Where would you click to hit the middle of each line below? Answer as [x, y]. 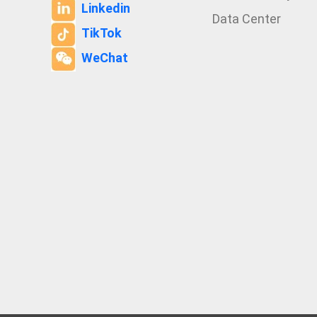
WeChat [105, 58]
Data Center [247, 19]
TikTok [102, 33]
